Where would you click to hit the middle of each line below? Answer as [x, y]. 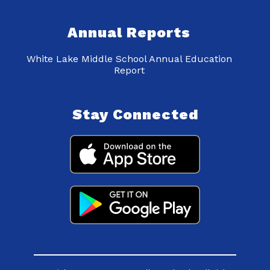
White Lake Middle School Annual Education [129, 59]
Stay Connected [135, 115]
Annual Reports [129, 33]
